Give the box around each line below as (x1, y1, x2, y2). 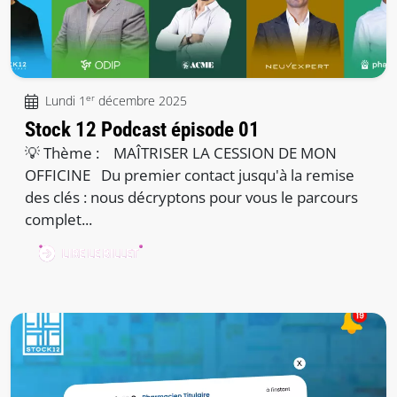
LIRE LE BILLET (62, 246, 139, 262)
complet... (25, 209, 92, 230)
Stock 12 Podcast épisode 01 (25, 117, 260, 143)
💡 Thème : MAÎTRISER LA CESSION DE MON (25, 143, 337, 164)
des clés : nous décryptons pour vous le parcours (25, 187, 358, 208)
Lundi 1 (45, 92, 86, 110)
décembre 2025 (95, 92, 187, 110)
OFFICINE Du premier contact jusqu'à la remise (25, 165, 354, 186)
